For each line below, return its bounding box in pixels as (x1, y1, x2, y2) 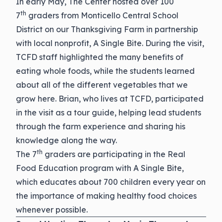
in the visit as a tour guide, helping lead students (16, 108, 201, 117)
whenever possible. (16, 205, 88, 215)
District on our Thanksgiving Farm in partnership (16, 24, 198, 34)
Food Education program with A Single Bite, (16, 163, 184, 173)
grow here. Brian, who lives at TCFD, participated (16, 94, 204, 104)
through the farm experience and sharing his (16, 121, 185, 131)
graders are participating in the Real (43, 149, 185, 159)
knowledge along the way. (16, 135, 117, 145)
